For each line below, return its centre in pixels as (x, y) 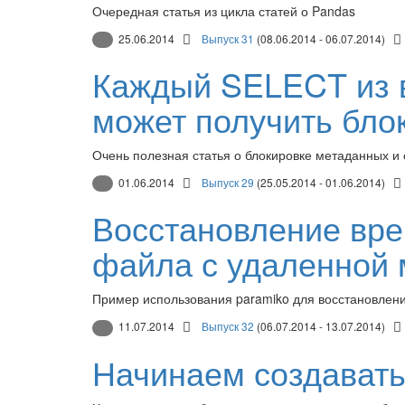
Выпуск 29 (228, 182)
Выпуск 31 (228, 38)
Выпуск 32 (228, 326)
